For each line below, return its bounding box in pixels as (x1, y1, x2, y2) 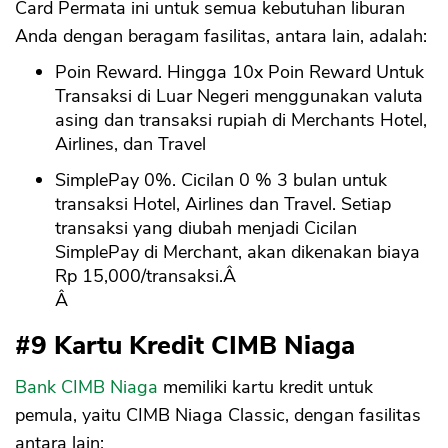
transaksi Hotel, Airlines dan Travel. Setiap (55, 192, 391, 216)
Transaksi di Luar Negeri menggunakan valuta (55, 84, 423, 108)
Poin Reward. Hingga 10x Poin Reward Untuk (55, 60, 424, 84)
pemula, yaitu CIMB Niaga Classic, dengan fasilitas (15, 403, 421, 427)
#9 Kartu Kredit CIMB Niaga (15, 328, 355, 363)
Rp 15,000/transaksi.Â (55, 264, 241, 288)
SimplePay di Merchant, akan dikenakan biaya (55, 240, 420, 264)
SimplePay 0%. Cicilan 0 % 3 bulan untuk (55, 168, 387, 192)
